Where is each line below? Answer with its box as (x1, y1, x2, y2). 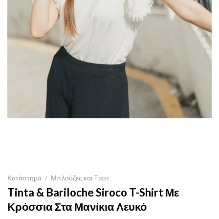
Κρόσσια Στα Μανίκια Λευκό (7, 200, 147, 214)
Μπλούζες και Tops (51, 174, 109, 182)
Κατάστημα (7, 174, 42, 182)
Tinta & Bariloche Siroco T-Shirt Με (7, 186, 179, 199)
